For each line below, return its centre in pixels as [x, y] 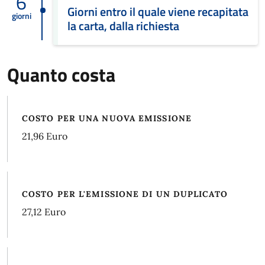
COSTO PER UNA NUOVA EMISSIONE [107, 118]
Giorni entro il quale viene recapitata [158, 12]
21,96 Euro [45, 136]
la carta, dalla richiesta [123, 26]
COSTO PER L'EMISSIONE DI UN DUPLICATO [125, 194]
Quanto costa [61, 75]
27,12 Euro [44, 212]
